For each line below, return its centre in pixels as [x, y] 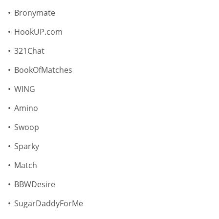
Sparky [27, 146]
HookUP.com [38, 32]
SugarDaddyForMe [49, 204]
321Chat [29, 51]
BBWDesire [35, 185]
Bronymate [35, 13]
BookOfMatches [43, 70]
